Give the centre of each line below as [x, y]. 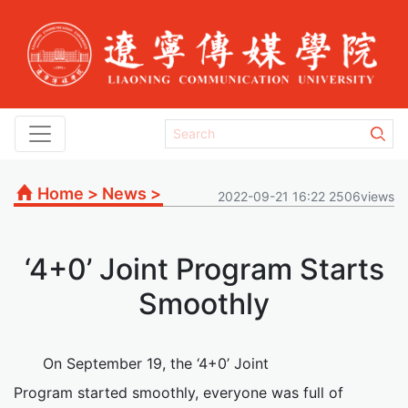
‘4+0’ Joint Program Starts [204, 269]
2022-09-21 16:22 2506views [306, 196]
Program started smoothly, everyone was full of [178, 392]
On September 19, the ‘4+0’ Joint [156, 363]
